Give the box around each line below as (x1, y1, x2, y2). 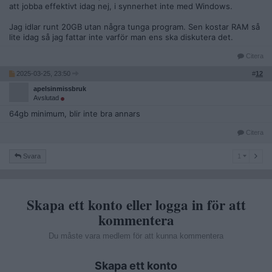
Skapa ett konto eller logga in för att (26, 194, 246, 215)
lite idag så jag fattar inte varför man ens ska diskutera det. (9, 32, 233, 42)
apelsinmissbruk (33, 84, 86, 92)
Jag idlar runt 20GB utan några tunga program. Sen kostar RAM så (9, 21, 260, 32)
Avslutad (33, 93, 61, 101)
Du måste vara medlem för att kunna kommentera (49, 231, 223, 240)
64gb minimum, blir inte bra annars (9, 108, 140, 118)
